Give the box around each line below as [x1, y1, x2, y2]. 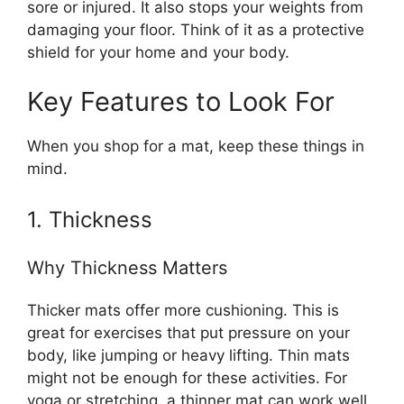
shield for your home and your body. [27, 42, 289, 61]
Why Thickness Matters [27, 256, 227, 279]
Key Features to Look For [27, 86, 335, 118]
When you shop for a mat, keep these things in [27, 137, 364, 156]
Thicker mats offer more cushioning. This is [27, 300, 339, 319]
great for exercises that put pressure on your [27, 323, 350, 342]
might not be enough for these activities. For [27, 368, 347, 387]
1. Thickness [27, 206, 152, 233]
